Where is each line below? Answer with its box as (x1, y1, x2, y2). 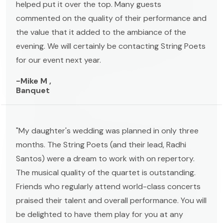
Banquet (16, 85, 50, 96)
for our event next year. (16, 54, 101, 65)
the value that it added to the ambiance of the (16, 26, 186, 37)
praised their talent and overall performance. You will (16, 195, 207, 206)
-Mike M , (16, 75, 51, 86)
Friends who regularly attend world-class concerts (16, 181, 201, 192)
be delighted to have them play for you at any (16, 209, 183, 220)
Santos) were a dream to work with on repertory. (16, 153, 195, 164)
